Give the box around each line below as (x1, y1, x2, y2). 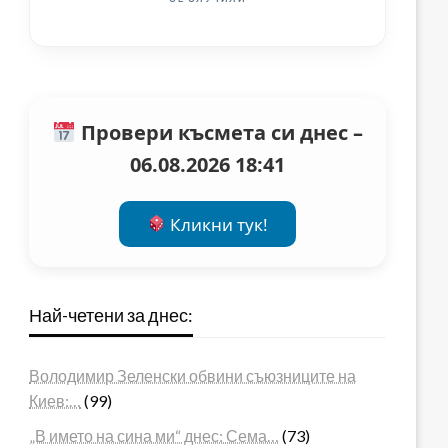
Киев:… (29, 390, 82, 410)
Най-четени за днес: (29, 303, 194, 326)
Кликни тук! (166, 212, 269, 236)
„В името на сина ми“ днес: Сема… (29, 425, 280, 445)
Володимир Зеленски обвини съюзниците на (29, 365, 357, 385)
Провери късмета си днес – (75, 119, 363, 147)
